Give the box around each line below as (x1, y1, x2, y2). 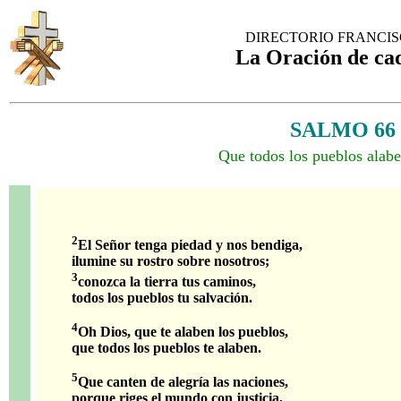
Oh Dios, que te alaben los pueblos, (78, 323, 288, 339)
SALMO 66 (290, 118, 396, 141)
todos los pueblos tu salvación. (72, 289, 252, 305)
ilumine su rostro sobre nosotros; (72, 253, 269, 269)
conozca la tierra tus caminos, (78, 273, 256, 289)
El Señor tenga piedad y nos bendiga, (78, 237, 303, 253)
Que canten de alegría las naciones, (78, 374, 288, 390)
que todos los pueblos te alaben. (72, 339, 261, 355)
